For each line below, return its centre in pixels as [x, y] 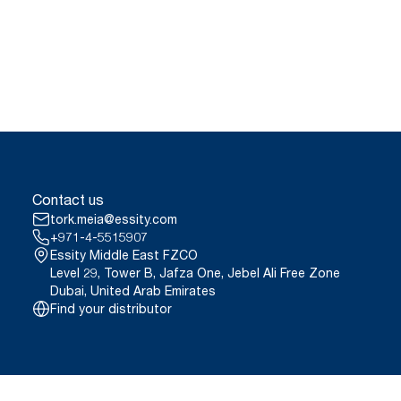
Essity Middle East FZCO [124, 254]
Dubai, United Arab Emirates [133, 290]
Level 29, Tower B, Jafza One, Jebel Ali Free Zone [196, 272]
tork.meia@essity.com [114, 218]
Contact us [68, 199]
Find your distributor [111, 308]
